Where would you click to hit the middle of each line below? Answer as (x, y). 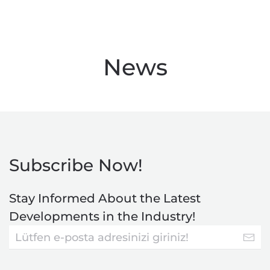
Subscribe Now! (76, 165)
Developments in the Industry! (102, 216)
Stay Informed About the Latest (105, 198)
